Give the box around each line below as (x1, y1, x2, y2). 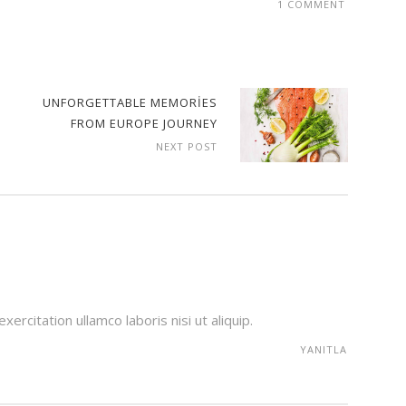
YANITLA (300, 342, 347, 356)
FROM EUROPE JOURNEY (70, 114, 217, 131)
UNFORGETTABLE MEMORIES (42, 93, 217, 111)
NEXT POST (155, 139, 217, 153)
